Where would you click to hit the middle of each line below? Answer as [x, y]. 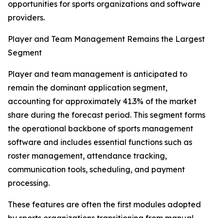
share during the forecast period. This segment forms [107, 115]
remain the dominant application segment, [88, 88]
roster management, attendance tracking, [87, 156]
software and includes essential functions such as [100, 142]
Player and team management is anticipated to [98, 74]
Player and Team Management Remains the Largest [106, 39]
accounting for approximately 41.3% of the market [102, 101]
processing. [29, 183]
